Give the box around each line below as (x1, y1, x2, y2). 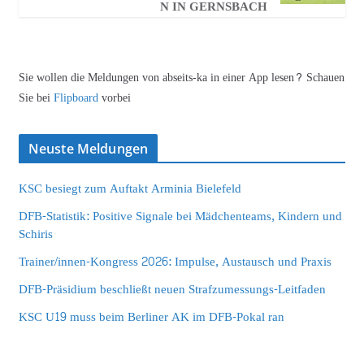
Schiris (18, 223, 53, 245)
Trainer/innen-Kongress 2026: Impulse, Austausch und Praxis (18, 250, 331, 273)
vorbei (101, 87, 131, 108)
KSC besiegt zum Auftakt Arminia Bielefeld (18, 177, 241, 200)
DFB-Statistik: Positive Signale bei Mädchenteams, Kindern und (18, 205, 342, 227)
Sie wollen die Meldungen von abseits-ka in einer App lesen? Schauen (18, 67, 344, 88)
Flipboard (53, 87, 102, 108)
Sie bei (18, 87, 54, 108)
